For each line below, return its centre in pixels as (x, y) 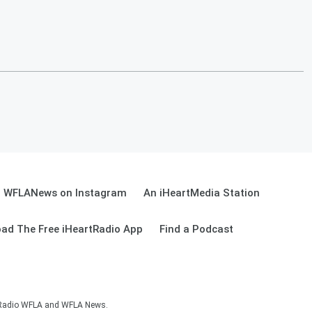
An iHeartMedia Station (202, 193)
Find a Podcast (196, 229)
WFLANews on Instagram (65, 193)
